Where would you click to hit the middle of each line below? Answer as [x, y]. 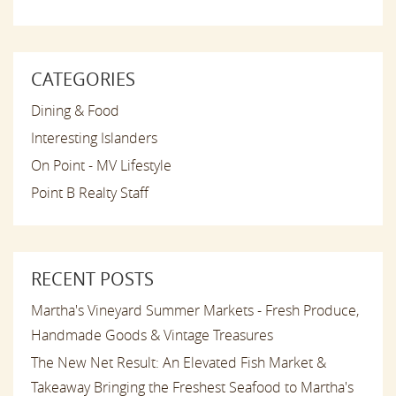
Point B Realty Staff [90, 193]
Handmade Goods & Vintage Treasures [152, 335]
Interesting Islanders [94, 138]
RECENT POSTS [92, 279]
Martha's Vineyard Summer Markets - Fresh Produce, [195, 311]
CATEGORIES [83, 80]
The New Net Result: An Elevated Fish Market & [179, 363]
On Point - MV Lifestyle [101, 166]
